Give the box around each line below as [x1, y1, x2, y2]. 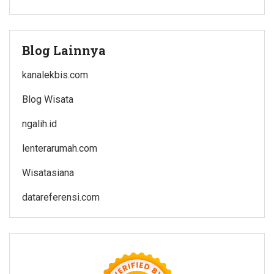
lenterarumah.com [22, 142, 97, 154]
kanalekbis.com [22, 68, 88, 81]
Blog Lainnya [22, 42, 106, 58]
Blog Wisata [22, 93, 73, 105]
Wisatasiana [22, 166, 74, 179]
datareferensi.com [22, 191, 100, 203]
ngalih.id [22, 117, 57, 130]
